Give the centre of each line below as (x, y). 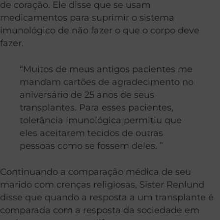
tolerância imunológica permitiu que (101, 120)
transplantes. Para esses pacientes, (96, 107)
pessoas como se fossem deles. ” (91, 145)
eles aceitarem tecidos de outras (91, 133)
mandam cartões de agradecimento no (107, 82)
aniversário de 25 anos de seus (87, 94)
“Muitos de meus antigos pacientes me (106, 69)
